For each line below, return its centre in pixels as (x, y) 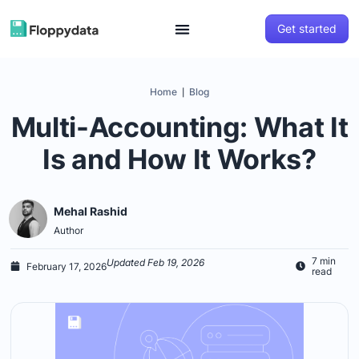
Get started (307, 28)
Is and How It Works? (179, 159)
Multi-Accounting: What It (179, 127)
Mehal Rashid (91, 211)
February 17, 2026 (67, 266)
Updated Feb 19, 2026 (156, 262)
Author (69, 230)
